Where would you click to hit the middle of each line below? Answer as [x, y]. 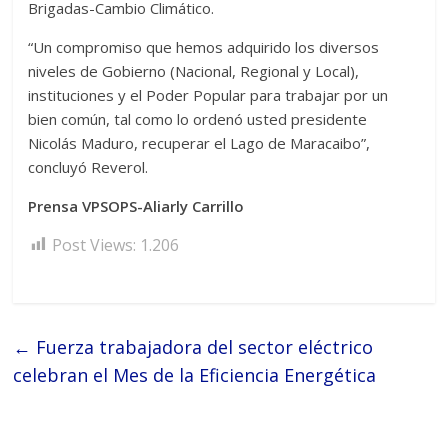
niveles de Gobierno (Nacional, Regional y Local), [194, 70]
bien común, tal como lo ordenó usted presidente [198, 118]
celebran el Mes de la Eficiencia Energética [195, 374]
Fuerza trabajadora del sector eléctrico [202, 346]
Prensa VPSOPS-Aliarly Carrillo [136, 205]
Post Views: [94, 244]
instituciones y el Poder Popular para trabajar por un [208, 94]
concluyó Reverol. [88, 166]
